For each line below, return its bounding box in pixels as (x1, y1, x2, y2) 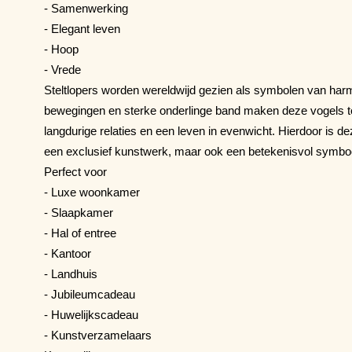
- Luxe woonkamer (44, 185, 140, 199)
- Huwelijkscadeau (44, 307, 138, 321)
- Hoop (44, 42, 79, 56)
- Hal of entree (44, 225, 116, 240)
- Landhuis (44, 266, 97, 280)
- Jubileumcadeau (44, 287, 135, 301)
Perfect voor (44, 164, 107, 178)
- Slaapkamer (44, 205, 113, 219)
